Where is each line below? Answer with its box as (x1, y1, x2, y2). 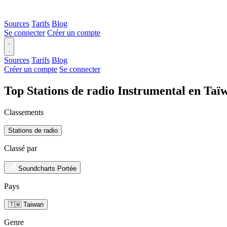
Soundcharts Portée (18, 164, 77, 172)
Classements (4, 107, 44, 117)
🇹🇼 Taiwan (8, 200, 44, 208)
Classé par (4, 143, 37, 153)
